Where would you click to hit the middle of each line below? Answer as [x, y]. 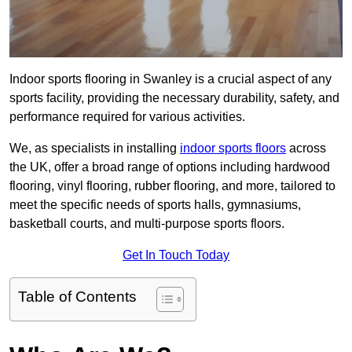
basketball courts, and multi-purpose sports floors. [147, 224]
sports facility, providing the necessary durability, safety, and [174, 98]
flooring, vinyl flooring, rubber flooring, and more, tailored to [172, 186]
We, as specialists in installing [95, 148]
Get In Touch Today [176, 255]
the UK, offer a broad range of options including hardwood [170, 167]
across [306, 148]
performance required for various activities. [127, 117]
